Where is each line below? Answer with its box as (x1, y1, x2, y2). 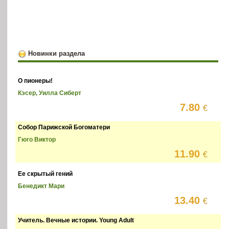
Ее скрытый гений (18, 170, 73, 178)
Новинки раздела (28, 49, 85, 57)
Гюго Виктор (18, 136, 56, 144)
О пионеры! (18, 77, 53, 85)
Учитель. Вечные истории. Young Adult (18, 217, 134, 224)
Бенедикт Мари (18, 182, 65, 190)
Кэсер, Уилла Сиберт (18, 89, 82, 97)
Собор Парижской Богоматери (18, 124, 110, 131)
